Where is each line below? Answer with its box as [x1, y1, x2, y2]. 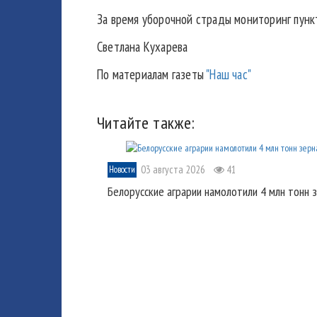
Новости [109, 163, 135, 175]
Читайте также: [97, 112, 195, 134]
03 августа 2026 [141, 162, 205, 176]
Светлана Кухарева [97, 38, 188, 56]
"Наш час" [206, 66, 252, 83]
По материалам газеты [97, 66, 207, 83]
